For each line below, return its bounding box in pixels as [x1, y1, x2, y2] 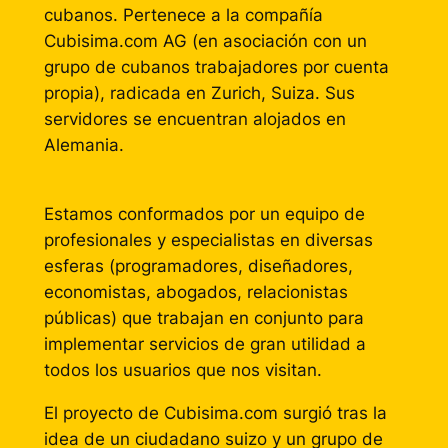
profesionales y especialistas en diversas [43, 229, 373, 250]
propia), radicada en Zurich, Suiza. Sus [43, 83, 355, 103]
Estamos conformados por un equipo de [43, 203, 365, 224]
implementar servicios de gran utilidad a [43, 333, 366, 354]
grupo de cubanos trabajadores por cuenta [43, 57, 389, 77]
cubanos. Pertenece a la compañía [43, 5, 323, 25]
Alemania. [43, 135, 124, 155]
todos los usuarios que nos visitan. [43, 359, 322, 380]
